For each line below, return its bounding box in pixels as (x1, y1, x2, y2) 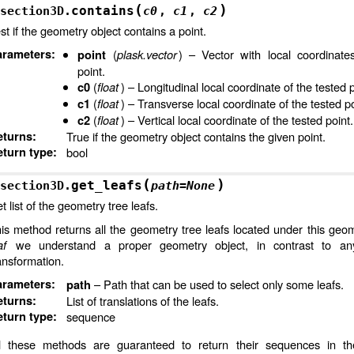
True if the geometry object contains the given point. (66, 128, 326, 145)
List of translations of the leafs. (66, 292, 219, 309)
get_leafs (70, 178, 142, 193)
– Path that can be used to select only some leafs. (90, 276, 344, 292)
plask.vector (116, 46, 177, 62)
